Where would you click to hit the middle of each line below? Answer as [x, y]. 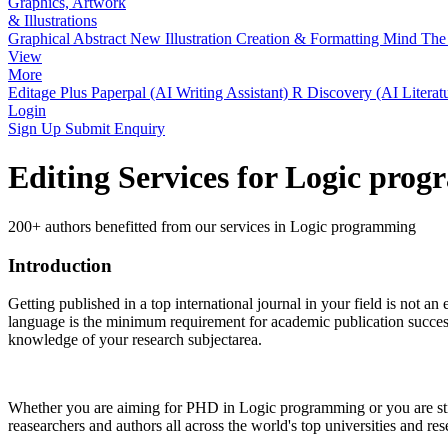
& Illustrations [52, 20]
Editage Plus [49, 92]
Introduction [60, 265]
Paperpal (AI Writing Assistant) [191, 92]
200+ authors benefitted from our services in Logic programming [212, 226]
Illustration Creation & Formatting [274, 38]
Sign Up [36, 128]
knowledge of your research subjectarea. [135, 340]
